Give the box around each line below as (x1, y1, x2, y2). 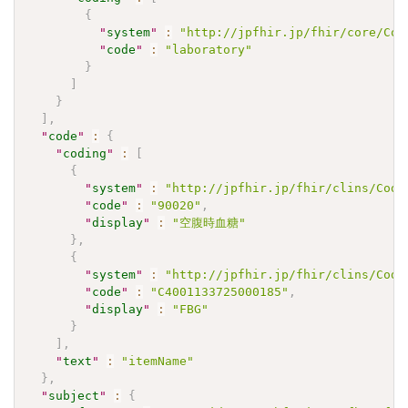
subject (48, 388, 100, 403)
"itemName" (121, 353, 195, 368)
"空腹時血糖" (172, 215, 247, 229)
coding (63, 146, 107, 160)
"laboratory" (165, 42, 253, 56)
